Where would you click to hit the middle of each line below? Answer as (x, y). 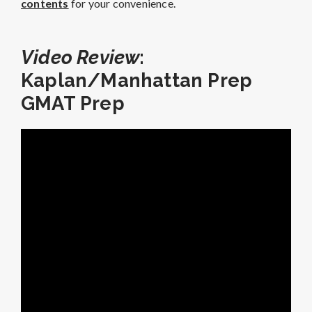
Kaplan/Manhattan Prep (137, 80)
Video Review (80, 57)
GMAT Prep (73, 103)
